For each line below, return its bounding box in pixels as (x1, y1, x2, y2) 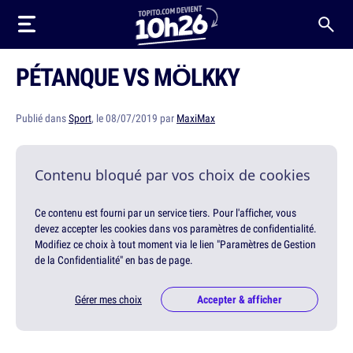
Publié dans (16, 111, 69, 125)
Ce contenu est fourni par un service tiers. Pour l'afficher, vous (35, 206, 296, 220)
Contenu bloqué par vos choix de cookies (35, 165, 310, 184)
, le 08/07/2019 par (91, 111, 176, 125)
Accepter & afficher (197, 292, 282, 307)
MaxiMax (176, 111, 215, 125)
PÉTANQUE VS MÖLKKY (16, 60, 240, 93)
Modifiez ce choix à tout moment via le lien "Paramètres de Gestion (35, 237, 316, 251)
